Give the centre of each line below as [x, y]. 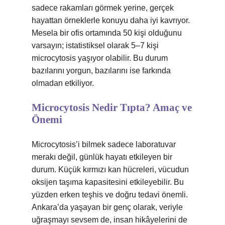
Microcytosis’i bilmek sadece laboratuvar [104, 144]
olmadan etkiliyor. [63, 83]
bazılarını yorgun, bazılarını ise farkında [101, 71]
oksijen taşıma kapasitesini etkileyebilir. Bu [108, 182]
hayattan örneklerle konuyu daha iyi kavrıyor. [111, 20]
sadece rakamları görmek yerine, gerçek [103, 8]
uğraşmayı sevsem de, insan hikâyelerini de [109, 220]
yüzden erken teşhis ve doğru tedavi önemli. [110, 195]
